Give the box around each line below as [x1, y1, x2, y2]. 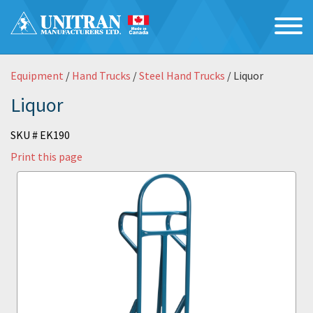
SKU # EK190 [10, 128, 70, 142]
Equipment [10, 68, 64, 82]
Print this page [10, 150, 82, 163]
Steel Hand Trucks [139, 68, 225, 82]
